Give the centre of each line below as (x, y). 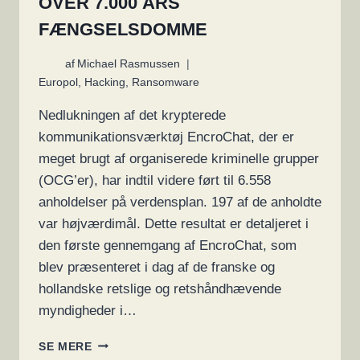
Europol (58, 82)
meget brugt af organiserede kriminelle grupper (179, 158)
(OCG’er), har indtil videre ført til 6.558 (155, 180)
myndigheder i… (88, 310)
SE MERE (65, 346)
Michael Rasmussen (129, 63)
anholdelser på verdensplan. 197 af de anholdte (180, 202)
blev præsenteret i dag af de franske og (157, 267)
